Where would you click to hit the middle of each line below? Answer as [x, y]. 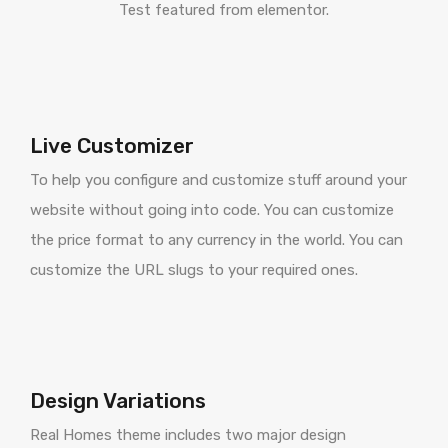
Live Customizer [112, 146]
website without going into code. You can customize [212, 210]
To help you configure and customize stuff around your [218, 180]
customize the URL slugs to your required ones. [194, 270]
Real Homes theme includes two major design [188, 435]
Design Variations [118, 401]
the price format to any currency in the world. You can [216, 240]
